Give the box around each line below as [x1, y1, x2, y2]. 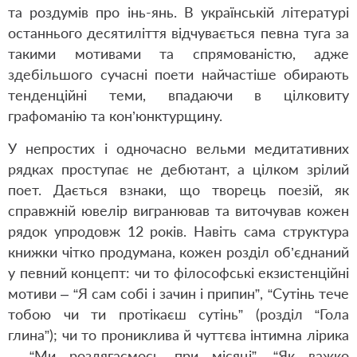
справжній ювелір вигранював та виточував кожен [8, 202, 349, 219]
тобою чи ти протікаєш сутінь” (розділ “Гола [8, 305, 349, 323]
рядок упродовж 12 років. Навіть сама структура [8, 222, 349, 240]
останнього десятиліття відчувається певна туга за [8, 24, 349, 41]
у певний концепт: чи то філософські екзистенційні [8, 264, 349, 281]
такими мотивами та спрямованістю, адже [8, 45, 349, 62]
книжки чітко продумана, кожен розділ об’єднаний [8, 243, 349, 261]
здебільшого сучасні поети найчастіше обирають [8, 65, 349, 83]
